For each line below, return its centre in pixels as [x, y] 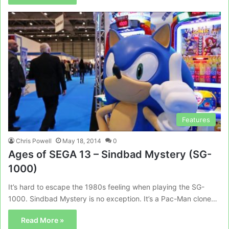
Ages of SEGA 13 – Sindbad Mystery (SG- [110, 155]
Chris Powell [34, 141]
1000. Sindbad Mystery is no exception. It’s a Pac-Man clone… [113, 199]
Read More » [42, 220]
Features [196, 120]
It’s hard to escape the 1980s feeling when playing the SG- [106, 187]
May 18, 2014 [82, 141]
